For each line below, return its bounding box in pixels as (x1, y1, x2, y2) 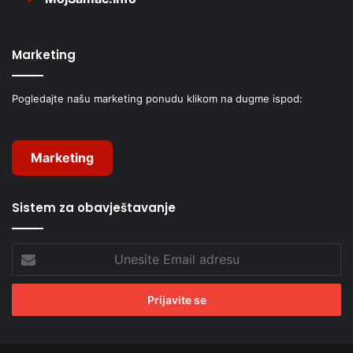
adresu (12, 278, 46, 292)
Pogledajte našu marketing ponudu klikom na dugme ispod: (12, 92, 303, 106)
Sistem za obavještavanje (12, 199, 176, 217)
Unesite (12, 245, 50, 258)
